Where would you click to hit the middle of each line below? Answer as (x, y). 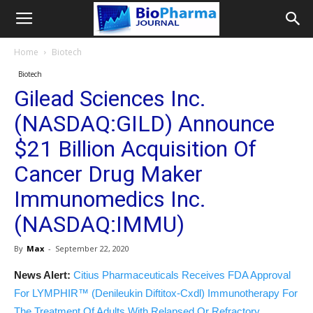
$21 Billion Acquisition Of (135, 149)
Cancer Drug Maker (108, 174)
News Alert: (42, 275)
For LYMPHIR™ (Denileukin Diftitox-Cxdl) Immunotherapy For (156, 293)
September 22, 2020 (92, 248)
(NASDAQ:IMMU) (99, 224)
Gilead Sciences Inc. (110, 99)
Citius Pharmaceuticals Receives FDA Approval (182, 275)
